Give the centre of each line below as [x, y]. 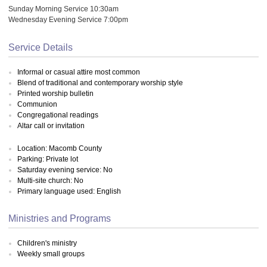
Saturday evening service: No [65, 170]
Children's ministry [47, 243]
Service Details [41, 48]
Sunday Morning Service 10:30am [63, 8]
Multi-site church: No [50, 181]
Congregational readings [58, 115]
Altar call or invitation [51, 125]
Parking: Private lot [48, 159]
